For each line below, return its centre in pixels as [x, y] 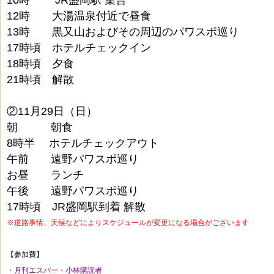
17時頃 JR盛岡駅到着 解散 [76, 206]
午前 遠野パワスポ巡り [73, 159]
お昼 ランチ [45, 175]
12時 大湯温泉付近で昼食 [79, 16]
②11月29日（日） [52, 111]
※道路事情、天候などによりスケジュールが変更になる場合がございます [128, 222]
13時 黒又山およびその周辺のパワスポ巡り [123, 31]
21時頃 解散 [40, 79]
